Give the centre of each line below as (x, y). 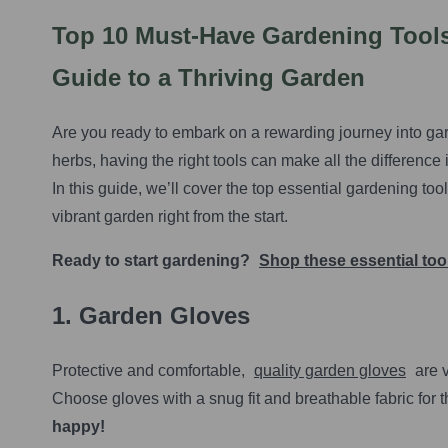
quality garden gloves (330, 370)
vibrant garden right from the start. (170, 216)
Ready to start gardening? (153, 260)
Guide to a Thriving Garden (208, 77)
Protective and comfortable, (150, 370)
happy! (78, 426)
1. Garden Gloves (151, 315)
